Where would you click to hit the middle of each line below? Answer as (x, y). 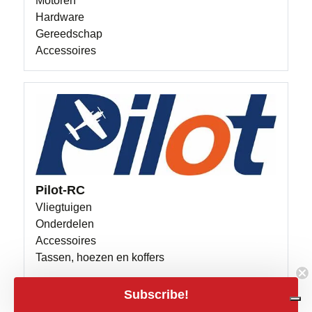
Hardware (60, 17)
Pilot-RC (61, 190)
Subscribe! (156, 294)
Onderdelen (65, 224)
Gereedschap (69, 34)
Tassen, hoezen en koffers (100, 257)
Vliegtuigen (64, 207)
